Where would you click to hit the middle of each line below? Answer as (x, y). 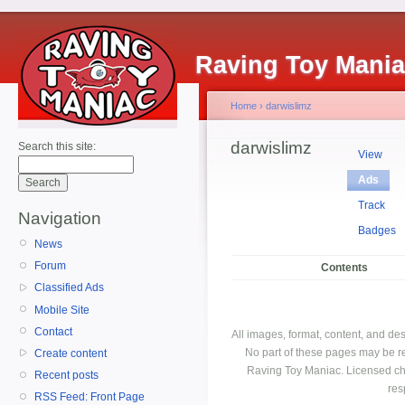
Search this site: (57, 146)
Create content (71, 353)
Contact (53, 331)
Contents (344, 268)
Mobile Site (62, 310)
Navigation (60, 218)
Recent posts (66, 376)
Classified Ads (69, 288)
